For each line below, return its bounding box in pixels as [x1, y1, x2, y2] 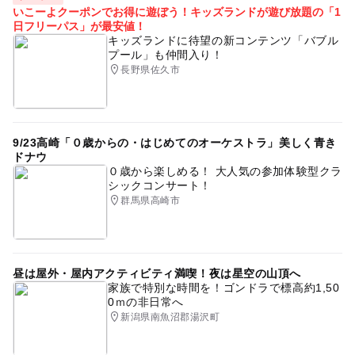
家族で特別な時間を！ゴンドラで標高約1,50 [107, 281, 340, 294]
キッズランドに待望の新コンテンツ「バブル [107, 33, 339, 47]
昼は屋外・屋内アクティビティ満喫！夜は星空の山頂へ [12, 266, 301, 280]
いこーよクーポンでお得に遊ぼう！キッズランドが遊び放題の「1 [12, 5, 341, 18]
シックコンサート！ [107, 178, 212, 192]
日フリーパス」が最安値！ [12, 19, 146, 32]
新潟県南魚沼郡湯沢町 [120, 311, 220, 323]
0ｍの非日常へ [107, 295, 184, 308]
